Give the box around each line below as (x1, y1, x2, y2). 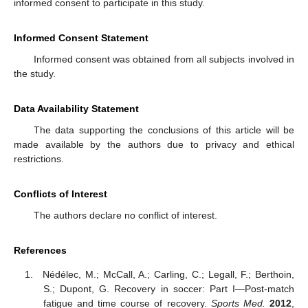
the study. (14, 68, 56, 80)
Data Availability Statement (14, 103, 139, 115)
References (14, 245, 67, 256)
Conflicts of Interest (14, 188, 107, 200)
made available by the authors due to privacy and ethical (14, 139, 294, 151)
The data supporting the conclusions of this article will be (33, 124, 294, 136)
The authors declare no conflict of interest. (33, 210, 217, 221)
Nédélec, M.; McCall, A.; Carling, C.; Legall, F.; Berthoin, (43, 268, 294, 280)
